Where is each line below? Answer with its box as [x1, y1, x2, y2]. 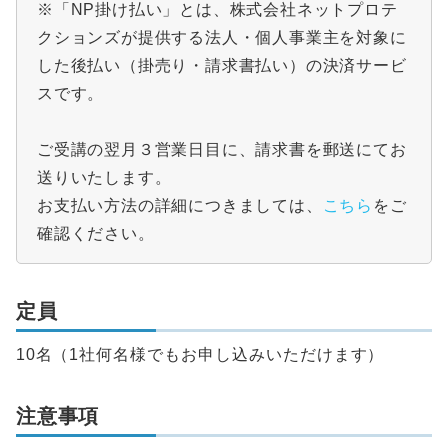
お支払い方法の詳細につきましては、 [37, 197, 323, 215]
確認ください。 [37, 225, 155, 243]
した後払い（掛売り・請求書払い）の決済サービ [37, 57, 407, 75]
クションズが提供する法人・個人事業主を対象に [37, 29, 407, 47]
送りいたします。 [37, 169, 172, 187]
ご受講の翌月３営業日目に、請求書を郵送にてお [37, 141, 407, 159]
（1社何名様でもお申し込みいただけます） [52, 346, 385, 364]
